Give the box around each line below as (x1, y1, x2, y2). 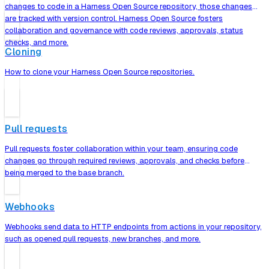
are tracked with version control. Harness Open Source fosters (5, 13, 223, 23)
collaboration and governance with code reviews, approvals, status (5, 25, 243, 35)
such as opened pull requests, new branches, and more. (5, 233, 201, 244)
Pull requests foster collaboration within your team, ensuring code (5, 144, 238, 154)
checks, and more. (5, 37, 68, 47)
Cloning (5, 46, 42, 59)
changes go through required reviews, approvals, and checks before (5, 156, 244, 166)
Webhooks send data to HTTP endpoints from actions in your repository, (5, 221, 262, 232)
